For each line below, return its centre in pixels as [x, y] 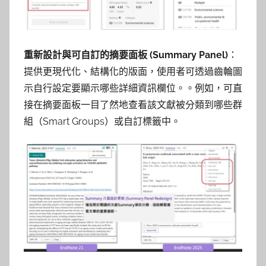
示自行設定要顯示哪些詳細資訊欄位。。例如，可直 [133, 88]
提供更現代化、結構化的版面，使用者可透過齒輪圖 [133, 71]
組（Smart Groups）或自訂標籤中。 [102, 121]
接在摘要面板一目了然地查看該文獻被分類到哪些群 [133, 104]
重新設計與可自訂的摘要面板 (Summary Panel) [126, 55]
